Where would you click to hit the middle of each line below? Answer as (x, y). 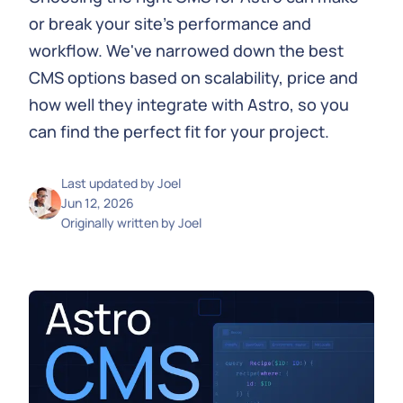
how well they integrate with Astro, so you (189, 104)
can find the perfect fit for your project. (179, 131)
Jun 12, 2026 (98, 203)
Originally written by (120, 223)
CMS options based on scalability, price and (193, 77)
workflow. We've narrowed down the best (186, 50)
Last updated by (108, 183)
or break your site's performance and (170, 23)
